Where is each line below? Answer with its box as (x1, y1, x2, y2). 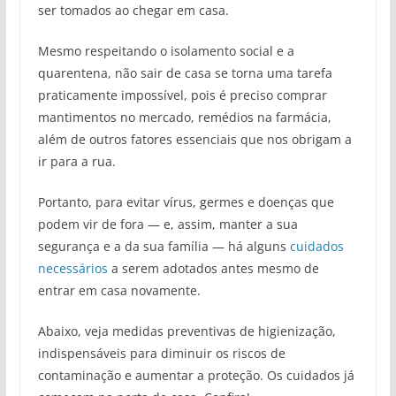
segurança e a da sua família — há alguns (37, 237, 290, 255)
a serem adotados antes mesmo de (107, 259, 319, 277)
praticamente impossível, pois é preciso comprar (37, 86, 327, 103)
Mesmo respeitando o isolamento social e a (37, 42, 294, 59)
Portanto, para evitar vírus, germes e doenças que (37, 193, 334, 210)
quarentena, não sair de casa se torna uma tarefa (37, 64, 332, 81)
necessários (37, 259, 108, 277)
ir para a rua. (37, 152, 116, 170)
